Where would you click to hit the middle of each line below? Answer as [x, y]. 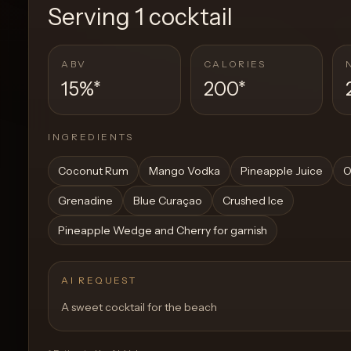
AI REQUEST [99, 280]
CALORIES [235, 63]
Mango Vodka [185, 170]
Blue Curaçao [168, 200]
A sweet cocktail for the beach [139, 307]
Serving [91, 16]
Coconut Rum [93, 170]
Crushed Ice [253, 200]
